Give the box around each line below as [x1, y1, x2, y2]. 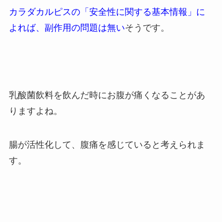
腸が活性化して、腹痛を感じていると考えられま [8, 139, 205, 150]
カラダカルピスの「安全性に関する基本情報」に [8, 7, 205, 17]
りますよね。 [8, 106, 62, 116]
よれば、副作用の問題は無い [8, 23, 125, 33]
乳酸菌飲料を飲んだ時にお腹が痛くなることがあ [8, 90, 205, 100]
